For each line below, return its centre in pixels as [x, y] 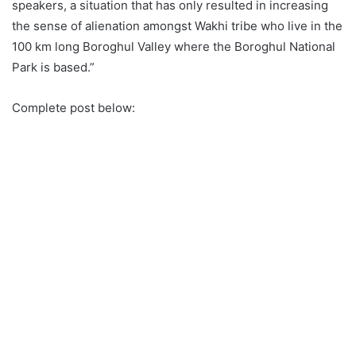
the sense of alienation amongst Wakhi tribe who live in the [177, 26]
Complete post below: [74, 108]
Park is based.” [53, 68]
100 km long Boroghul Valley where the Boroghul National [174, 47]
